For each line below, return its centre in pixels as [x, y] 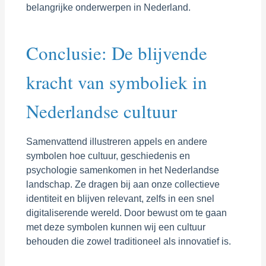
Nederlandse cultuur [101, 111]
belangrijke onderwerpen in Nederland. [108, 7]
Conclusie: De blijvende [116, 53]
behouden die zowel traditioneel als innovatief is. [128, 241]
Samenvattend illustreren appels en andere [116, 141]
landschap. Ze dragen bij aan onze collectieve [123, 184]
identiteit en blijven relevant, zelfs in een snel [120, 198]
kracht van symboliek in [116, 82]
